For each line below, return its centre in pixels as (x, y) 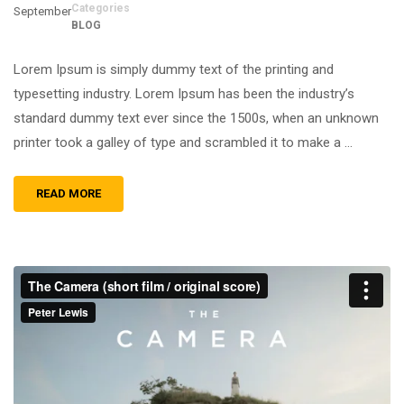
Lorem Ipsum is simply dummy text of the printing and (174, 69)
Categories (101, 8)
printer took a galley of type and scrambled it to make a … (183, 142)
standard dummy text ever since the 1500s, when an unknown (196, 118)
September (42, 11)
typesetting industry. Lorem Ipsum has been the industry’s (184, 94)
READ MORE (69, 193)
